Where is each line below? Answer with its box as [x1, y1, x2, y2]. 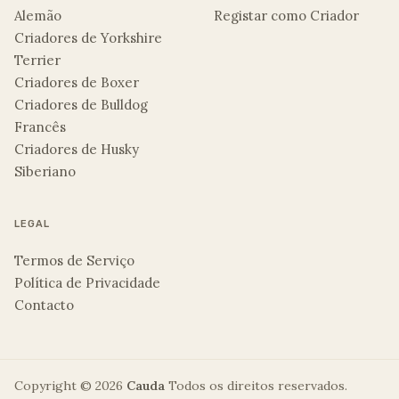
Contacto [14, 297, 74, 313]
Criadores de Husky [14, 141, 139, 158]
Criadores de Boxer [14, 74, 139, 91]
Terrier [14, 52, 61, 69]
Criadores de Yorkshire [14, 29, 162, 46]
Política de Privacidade [14, 274, 160, 291]
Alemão [14, 7, 61, 24]
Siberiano [14, 163, 76, 180]
